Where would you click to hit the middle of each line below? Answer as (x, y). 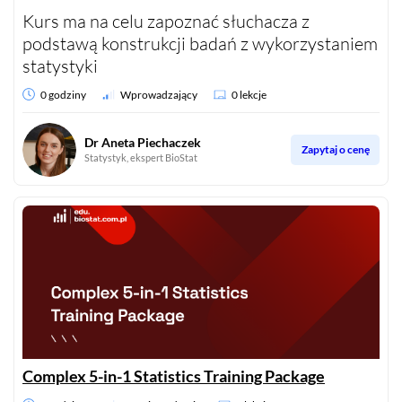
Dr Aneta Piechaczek (143, 143)
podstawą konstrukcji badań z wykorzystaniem (200, 43)
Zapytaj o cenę (335, 150)
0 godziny (63, 94)
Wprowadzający (159, 94)
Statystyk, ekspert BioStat (141, 158)
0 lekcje (249, 94)
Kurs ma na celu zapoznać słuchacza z (166, 21)
